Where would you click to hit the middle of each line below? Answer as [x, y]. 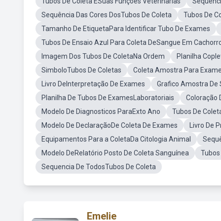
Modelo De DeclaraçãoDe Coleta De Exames [110, 125]
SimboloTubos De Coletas [81, 70]
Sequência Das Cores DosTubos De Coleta [107, 15]
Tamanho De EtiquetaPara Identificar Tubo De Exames [126, 29]
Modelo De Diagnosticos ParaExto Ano [101, 111]
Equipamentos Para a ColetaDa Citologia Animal [116, 139]
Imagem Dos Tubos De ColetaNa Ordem [103, 56]
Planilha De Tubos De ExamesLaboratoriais [108, 98]
